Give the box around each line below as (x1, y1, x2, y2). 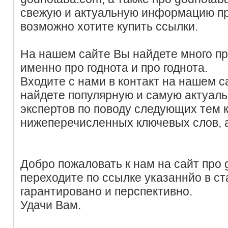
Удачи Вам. (20, 198, 81, 212)
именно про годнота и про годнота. (20, 61, 208, 74)
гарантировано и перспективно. (20, 184, 192, 198)
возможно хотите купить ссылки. (20, 19, 198, 33)
